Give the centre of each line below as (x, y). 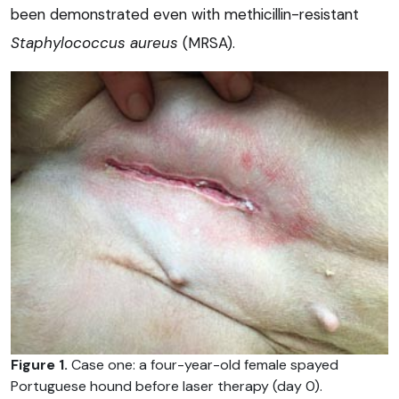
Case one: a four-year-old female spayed (203, 365)
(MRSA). (207, 43)
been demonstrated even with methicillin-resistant (185, 15)
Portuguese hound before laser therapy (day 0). (167, 387)
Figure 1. (39, 365)
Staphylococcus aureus (94, 43)
